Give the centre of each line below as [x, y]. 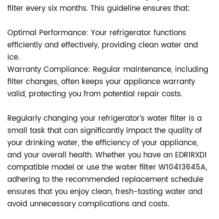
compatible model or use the [61, 167]
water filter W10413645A [161, 167]
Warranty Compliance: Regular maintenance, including [108, 70]
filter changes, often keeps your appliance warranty [101, 82]
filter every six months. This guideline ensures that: [99, 9]
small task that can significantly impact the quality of [105, 131]
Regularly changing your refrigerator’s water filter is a [105, 119]
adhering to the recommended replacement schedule [105, 180]
